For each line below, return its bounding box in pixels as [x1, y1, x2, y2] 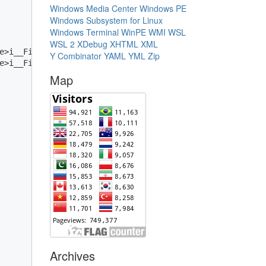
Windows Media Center [49, 2, 137, 14]
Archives [49, 247, 95, 264]
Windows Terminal [49, 26, 119, 38]
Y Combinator [49, 50, 102, 62]
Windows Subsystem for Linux [49, 14, 163, 26]
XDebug [77, 38, 107, 50]
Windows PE [139, 2, 186, 14]
